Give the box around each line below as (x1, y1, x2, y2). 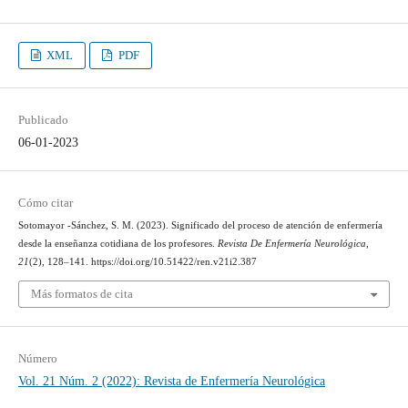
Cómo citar (17, 195, 73, 209)
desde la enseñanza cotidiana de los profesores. (17, 238, 218, 249)
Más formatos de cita (30, 287, 133, 301)
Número (17, 352, 57, 366)
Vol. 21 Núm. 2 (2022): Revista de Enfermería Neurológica (17, 374, 325, 389)
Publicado (17, 112, 68, 127)
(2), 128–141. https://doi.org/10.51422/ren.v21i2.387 (28, 256, 257, 267)
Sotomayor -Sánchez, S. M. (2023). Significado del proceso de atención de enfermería (17, 219, 382, 230)
